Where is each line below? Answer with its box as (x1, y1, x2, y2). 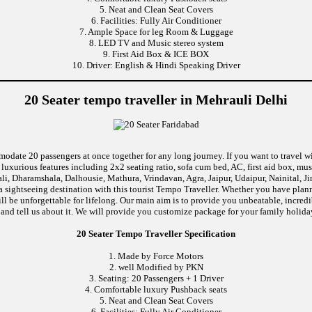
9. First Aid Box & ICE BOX (103, 48, 209, 59)
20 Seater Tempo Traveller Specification (77, 228, 235, 240)
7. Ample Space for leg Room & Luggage (79, 26, 233, 37)
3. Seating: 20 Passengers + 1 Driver (88, 273, 224, 284)
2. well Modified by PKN (109, 262, 203, 273)
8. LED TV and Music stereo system (88, 37, 224, 48)
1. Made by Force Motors (109, 251, 203, 262)
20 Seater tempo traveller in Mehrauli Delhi (24, 93, 288, 108)
